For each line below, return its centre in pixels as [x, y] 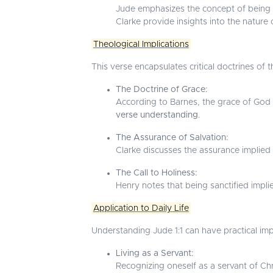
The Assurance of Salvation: [172, 137]
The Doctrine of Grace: [162, 89]
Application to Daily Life [141, 208]
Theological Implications [141, 44]
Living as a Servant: [155, 253]
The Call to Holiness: [157, 173]
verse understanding [157, 115]
